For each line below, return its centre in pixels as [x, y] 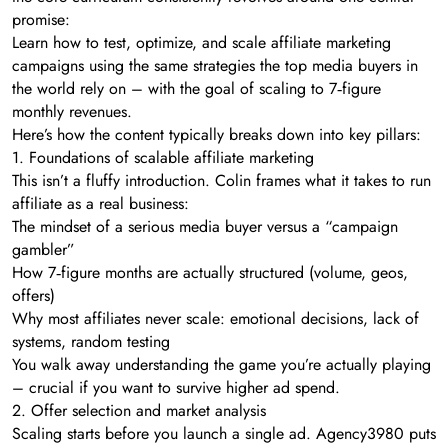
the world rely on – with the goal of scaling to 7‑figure [196, 89]
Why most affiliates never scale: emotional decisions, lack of [215, 319]
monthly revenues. [72, 112]
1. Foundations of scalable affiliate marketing [163, 158]
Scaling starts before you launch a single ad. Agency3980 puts [224, 434]
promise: [41, 20]
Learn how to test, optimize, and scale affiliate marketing [201, 43]
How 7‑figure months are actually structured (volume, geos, [210, 273]
